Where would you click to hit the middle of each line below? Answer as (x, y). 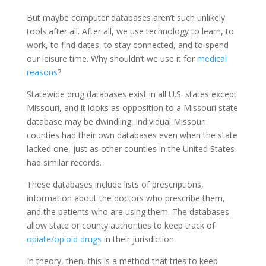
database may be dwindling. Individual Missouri (116, 121)
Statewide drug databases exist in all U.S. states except (132, 94)
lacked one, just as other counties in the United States (130, 148)
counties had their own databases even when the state (132, 135)
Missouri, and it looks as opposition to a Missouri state (132, 107)
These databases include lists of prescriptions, (115, 184)
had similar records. (64, 162)
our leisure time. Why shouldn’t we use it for (112, 58)
